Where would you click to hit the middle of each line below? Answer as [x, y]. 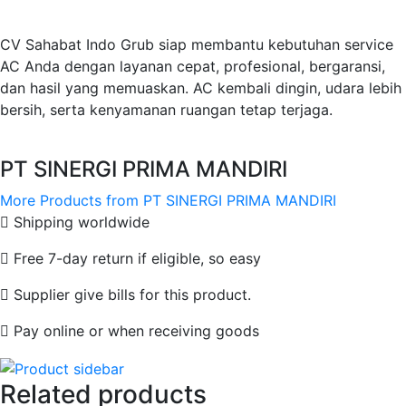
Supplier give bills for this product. [130, 295]
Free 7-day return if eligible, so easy [135, 259]
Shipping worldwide [79, 222]
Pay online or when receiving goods [134, 331]
